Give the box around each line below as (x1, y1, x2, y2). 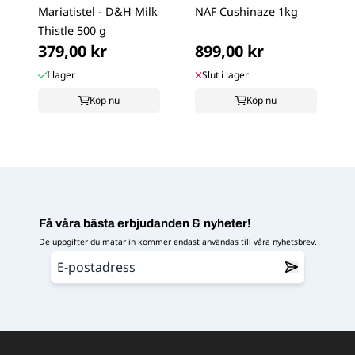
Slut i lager (202, 67, 250, 82)
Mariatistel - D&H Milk (38, 3, 158, 19)
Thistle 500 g (38, 22, 106, 38)
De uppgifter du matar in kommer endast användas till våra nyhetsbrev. (38, 235, 317, 247)
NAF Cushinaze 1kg (195, 3, 299, 19)
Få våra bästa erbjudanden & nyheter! (38, 216, 251, 230)
